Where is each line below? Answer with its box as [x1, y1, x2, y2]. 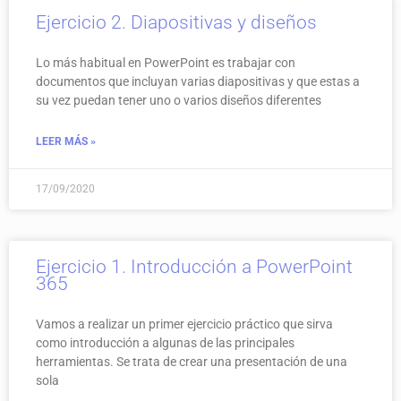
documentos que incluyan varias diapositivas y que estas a [36, 73, 360, 89]
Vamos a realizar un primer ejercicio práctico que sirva [36, 316, 333, 331]
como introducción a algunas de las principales [36, 335, 294, 350]
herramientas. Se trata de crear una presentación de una [36, 354, 347, 369]
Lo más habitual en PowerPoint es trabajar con [36, 55, 295, 70]
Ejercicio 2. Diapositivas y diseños [36, 11, 317, 33]
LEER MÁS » [36, 134, 96, 148]
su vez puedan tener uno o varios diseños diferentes [36, 92, 321, 107]
